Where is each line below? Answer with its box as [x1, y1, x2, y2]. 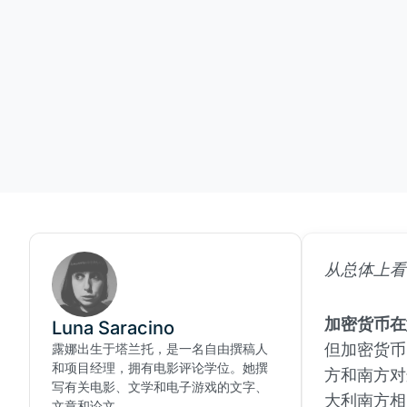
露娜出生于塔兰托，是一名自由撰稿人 [52, 341, 268, 356]
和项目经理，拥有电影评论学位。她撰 [52, 360, 268, 375]
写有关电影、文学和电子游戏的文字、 [52, 379, 268, 394]
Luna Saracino [52, 317, 174, 339]
